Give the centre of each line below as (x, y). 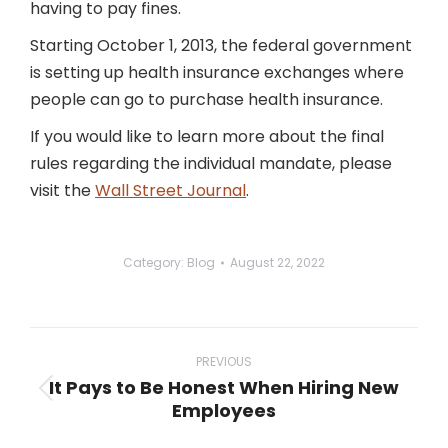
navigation (98, 367)
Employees (224, 410)
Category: (155, 262)
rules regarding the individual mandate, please (211, 163)
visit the (62, 190)
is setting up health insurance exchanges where (217, 72)
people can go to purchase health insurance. (206, 99)
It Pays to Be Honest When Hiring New (224, 387)
